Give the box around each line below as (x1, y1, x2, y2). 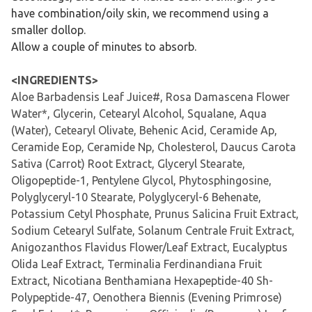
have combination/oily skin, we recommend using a (11, 6, 269, 19)
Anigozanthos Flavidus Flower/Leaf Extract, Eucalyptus (11, 240, 288, 253)
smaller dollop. (11, 23, 86, 36)
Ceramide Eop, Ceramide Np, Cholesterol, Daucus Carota (11, 140, 296, 153)
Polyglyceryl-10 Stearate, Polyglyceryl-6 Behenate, (11, 190, 261, 203)
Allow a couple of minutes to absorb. (11, 40, 196, 53)
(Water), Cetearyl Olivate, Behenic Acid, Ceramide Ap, (11, 123, 277, 136)
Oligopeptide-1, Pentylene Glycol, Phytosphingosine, (11, 173, 272, 187)
